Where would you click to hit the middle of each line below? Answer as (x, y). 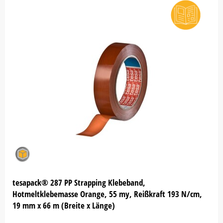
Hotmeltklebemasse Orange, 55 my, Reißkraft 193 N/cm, (107, 194)
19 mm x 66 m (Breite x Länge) (64, 205)
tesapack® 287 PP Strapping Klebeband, (79, 182)
